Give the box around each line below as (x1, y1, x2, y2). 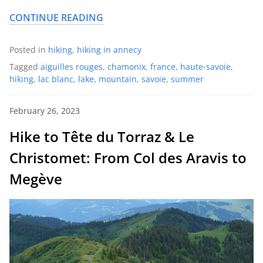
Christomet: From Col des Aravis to (9, 147, 247, 167)
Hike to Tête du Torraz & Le (9, 126, 194, 146)
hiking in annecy (77, 43, 141, 55)
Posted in (9, 43, 48, 55)
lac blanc (38, 73, 73, 85)
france (150, 60, 176, 72)
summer (171, 73, 204, 85)
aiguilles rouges (41, 60, 103, 72)
